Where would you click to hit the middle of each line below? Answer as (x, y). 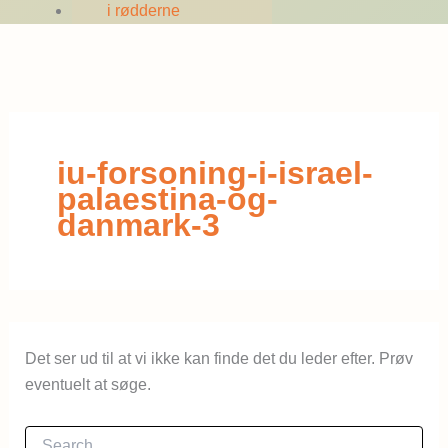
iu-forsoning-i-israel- (214, 172)
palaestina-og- (167, 198)
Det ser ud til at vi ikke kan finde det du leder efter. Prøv (218, 358)
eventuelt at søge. (87, 384)
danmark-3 (138, 224)
